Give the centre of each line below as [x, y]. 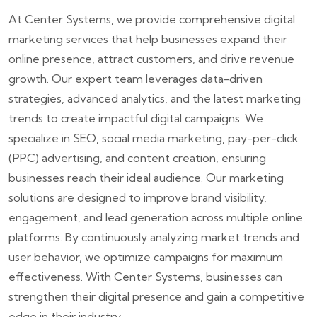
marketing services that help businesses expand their [148, 39]
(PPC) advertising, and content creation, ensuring [137, 158]
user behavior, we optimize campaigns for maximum [146, 257]
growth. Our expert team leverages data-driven [136, 79]
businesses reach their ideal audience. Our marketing [146, 178]
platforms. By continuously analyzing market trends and [154, 237]
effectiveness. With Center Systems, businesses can [145, 277]
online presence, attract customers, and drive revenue [151, 59]
